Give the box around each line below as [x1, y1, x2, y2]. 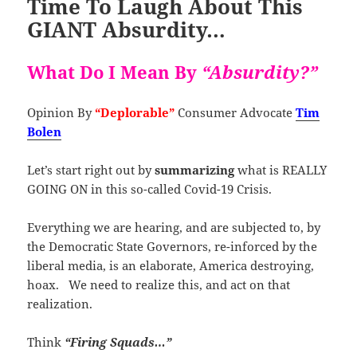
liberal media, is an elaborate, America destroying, [27, 257, 315, 273]
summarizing [155, 161, 235, 178]
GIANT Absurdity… [27, 14, 226, 44]
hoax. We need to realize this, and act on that [27, 276, 291, 292]
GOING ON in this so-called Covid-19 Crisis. [27, 180, 273, 197]
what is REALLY [234, 161, 328, 178]
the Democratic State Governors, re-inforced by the [27, 237, 318, 254]
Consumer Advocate [175, 104, 296, 120]
